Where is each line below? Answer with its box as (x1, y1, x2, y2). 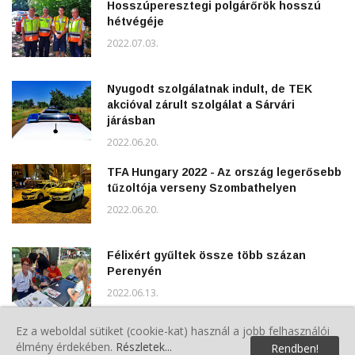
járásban (107, 113, 155, 127)
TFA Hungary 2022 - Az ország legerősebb (107, 165, 342, 178)
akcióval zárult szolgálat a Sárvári (107, 97, 295, 111)
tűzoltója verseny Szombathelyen (107, 181, 296, 194)
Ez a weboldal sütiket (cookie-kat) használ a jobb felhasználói (16, 323, 330, 338)
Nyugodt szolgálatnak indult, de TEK (107, 82, 312, 95)
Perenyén (107, 264, 162, 277)
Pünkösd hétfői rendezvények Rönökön (107, 331, 330, 345)
